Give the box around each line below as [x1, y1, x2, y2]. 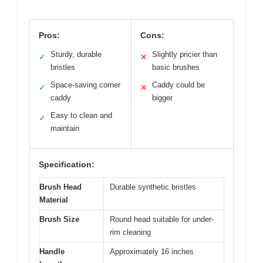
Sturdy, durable [50, 49, 102, 59]
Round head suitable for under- [110, 214, 214, 224]
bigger [152, 93, 173, 102]
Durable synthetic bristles [110, 182, 196, 191]
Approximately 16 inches [110, 247, 194, 256]
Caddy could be [152, 80, 205, 89]
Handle [39, 247, 65, 256]
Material [39, 195, 68, 204]
